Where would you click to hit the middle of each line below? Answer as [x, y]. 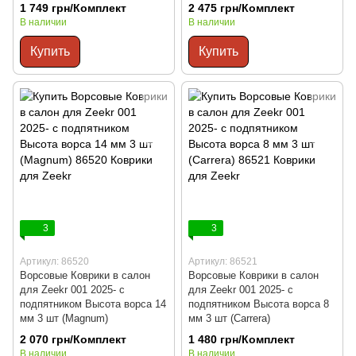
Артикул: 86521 [223, 262]
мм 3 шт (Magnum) [64, 319]
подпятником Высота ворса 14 [93, 304]
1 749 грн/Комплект [73, 8]
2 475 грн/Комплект [242, 8]
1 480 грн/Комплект [242, 339]
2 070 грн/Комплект [73, 339]
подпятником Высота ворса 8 [259, 304]
